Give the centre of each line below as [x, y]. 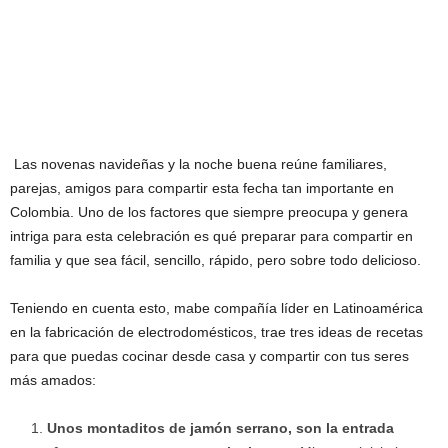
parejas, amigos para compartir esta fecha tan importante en [202, 187]
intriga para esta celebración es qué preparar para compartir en [211, 235]
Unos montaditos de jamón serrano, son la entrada [220, 427]
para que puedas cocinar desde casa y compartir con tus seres [209, 355]
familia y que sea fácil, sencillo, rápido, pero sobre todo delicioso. [215, 259]
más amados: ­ [55, 379]
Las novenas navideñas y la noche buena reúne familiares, [200, 163]
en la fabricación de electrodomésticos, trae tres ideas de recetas [216, 331]
